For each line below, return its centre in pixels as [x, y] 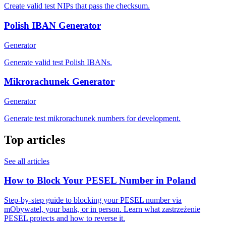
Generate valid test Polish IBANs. [58, 62]
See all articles [27, 161]
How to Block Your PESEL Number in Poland [100, 181]
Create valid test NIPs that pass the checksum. [77, 6]
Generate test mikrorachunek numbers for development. [92, 118]
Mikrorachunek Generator [59, 82]
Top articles [35, 139]
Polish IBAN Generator [52, 25]
